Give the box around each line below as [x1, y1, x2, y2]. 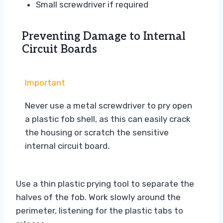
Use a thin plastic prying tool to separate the [16, 179, 194, 189]
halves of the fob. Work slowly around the [16, 192, 181, 203]
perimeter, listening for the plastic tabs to [16, 206, 183, 216]
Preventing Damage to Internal [22, 30, 186, 43]
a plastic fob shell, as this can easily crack [25, 114, 191, 124]
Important [25, 78, 65, 88]
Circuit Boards [22, 43, 97, 56]
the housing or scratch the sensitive [25, 127, 169, 138]
